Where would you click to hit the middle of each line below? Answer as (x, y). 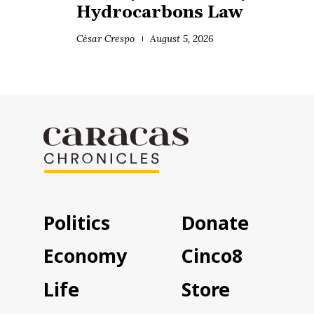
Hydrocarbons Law (160, 13)
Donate (216, 222)
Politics (77, 222)
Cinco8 (212, 256)
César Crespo (105, 39)
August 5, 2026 (182, 39)
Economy (86, 256)
